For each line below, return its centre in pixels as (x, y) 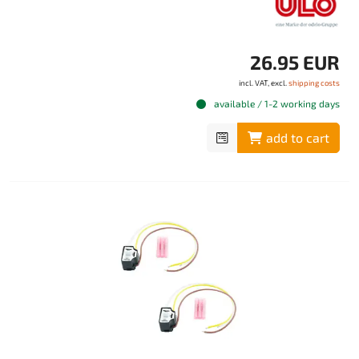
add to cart (298, 138)
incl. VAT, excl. (264, 83)
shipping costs (314, 83)
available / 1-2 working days (276, 104)
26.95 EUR (295, 63)
